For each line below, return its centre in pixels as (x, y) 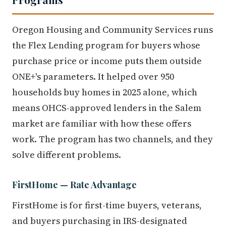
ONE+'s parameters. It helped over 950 (93, 77)
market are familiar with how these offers (102, 124)
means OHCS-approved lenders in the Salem (107, 108)
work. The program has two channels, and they (112, 139)
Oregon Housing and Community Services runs (112, 30)
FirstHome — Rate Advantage (74, 185)
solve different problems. (67, 155)
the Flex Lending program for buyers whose (106, 45)
